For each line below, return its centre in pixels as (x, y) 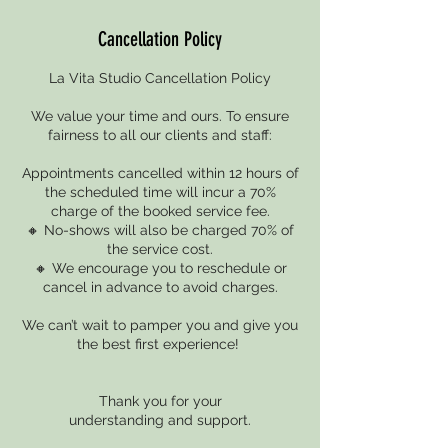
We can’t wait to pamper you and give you (160, 325)
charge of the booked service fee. (160, 211)
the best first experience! (160, 344)
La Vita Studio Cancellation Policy (160, 78)
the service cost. (160, 249)
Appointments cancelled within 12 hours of (160, 173)
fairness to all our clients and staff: (160, 135)
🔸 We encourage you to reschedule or (160, 268)
